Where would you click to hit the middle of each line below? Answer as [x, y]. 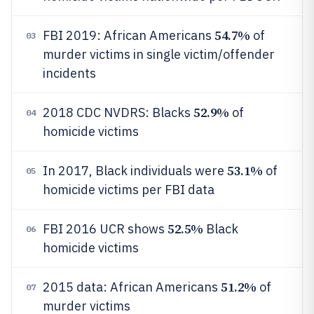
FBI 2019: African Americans [129, 35]
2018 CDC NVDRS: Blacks [118, 112]
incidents [69, 73]
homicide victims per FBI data [129, 190]
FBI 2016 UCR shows [105, 229]
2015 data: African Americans [132, 287]
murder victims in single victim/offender [159, 54]
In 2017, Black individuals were [135, 171]
